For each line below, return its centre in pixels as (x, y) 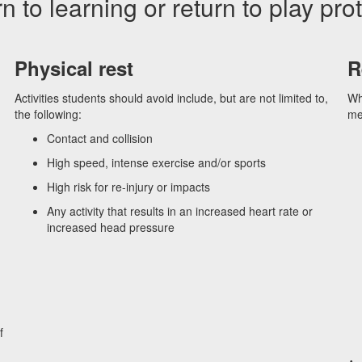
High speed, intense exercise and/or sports (157, 162)
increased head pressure (111, 227)
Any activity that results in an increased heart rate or (180, 211)
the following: (48, 114)
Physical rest (74, 68)
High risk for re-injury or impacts (129, 187)
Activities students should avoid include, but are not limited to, (172, 98)
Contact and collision (100, 138)
